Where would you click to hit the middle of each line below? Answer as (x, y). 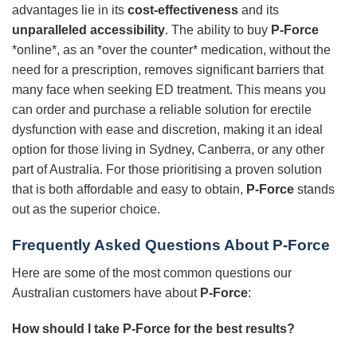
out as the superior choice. (86, 210)
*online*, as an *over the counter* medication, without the (171, 50)
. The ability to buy (218, 30)
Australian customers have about (106, 292)
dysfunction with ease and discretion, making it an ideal (167, 130)
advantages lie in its (70, 10)
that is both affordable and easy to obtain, (129, 190)
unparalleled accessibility (88, 30)
